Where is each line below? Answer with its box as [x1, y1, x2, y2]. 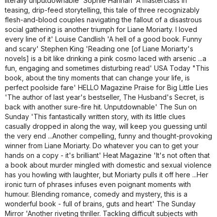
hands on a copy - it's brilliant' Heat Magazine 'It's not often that [5, 151, 210, 159]
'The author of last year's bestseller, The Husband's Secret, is [5, 93, 204, 101]
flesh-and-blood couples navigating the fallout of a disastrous [5, 15, 202, 24]
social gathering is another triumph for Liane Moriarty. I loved [5, 25, 197, 33]
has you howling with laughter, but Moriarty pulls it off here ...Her [5, 170, 208, 179]
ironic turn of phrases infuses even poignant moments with [5, 180, 191, 188]
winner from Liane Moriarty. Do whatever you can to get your [5, 141, 199, 150]
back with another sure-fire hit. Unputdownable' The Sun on [5, 102, 197, 111]
